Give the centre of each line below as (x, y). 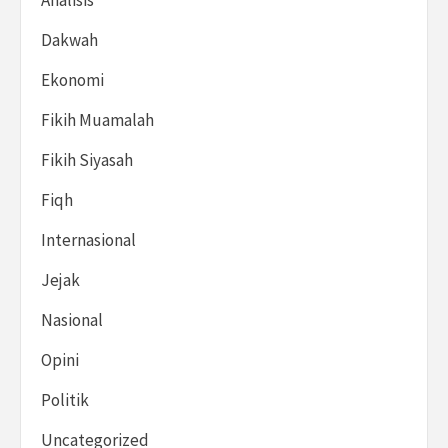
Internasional (88, 240)
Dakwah (69, 40)
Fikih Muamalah (97, 120)
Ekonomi (72, 80)
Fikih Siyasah (87, 160)
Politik (65, 400)
